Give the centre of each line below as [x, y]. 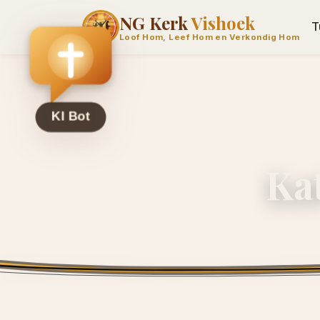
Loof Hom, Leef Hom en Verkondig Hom [209, 37]
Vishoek [223, 22]
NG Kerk [155, 22]
